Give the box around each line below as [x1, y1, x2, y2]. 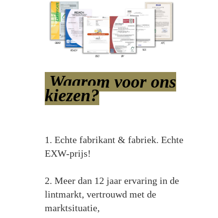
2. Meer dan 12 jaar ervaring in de [44, 175, 179, 186]
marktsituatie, [44, 202, 100, 214]
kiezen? [44, 86, 99, 106]
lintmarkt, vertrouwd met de [44, 189, 156, 200]
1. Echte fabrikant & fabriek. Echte [44, 134, 183, 145]
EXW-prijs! [44, 148, 91, 159]
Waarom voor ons [44, 72, 176, 92]
